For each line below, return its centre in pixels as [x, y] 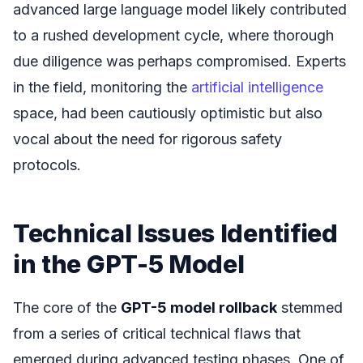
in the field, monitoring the [102, 88]
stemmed [310, 307]
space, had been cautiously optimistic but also [168, 113]
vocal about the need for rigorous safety [147, 139]
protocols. [47, 165]
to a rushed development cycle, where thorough [173, 36]
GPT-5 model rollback [199, 307]
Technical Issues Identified [175, 233]
